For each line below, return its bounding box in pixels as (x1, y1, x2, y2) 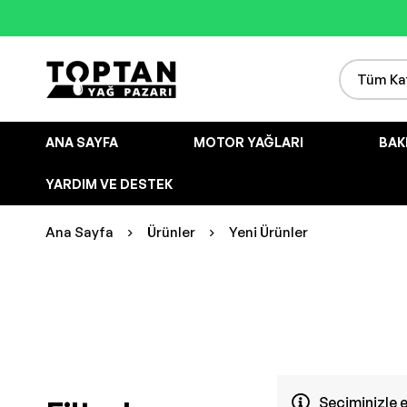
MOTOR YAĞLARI (194, 134, 303, 150)
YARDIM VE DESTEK (45, 176, 173, 192)
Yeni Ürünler (229, 223, 308, 241)
